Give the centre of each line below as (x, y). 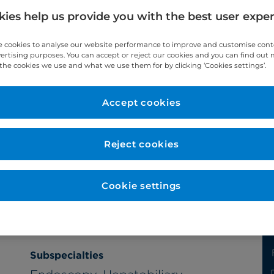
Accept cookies (141, 103)
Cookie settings (141, 186)
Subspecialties (67, 255)
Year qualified (65, 131)
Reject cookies (141, 144)
